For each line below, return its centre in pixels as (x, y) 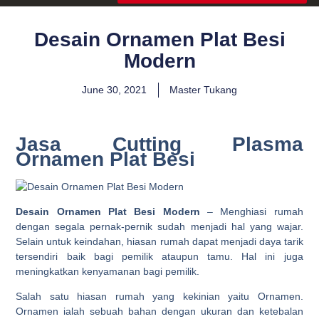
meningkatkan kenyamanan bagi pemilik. (108, 272)
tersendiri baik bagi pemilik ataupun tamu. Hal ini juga (159, 257)
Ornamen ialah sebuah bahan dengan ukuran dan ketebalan (159, 312)
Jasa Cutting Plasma (159, 144)
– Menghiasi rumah (251, 212)
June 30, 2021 (114, 90)
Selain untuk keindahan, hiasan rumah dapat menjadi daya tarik (159, 242)
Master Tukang (203, 90)
